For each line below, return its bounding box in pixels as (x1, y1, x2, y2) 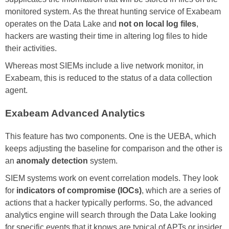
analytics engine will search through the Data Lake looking (5, 210, 216, 219)
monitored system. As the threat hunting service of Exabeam (5, 7, 221, 16)
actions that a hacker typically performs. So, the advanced (5, 198, 213, 207)
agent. (5, 86, 28, 95)
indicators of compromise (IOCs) (16, 186, 142, 195)
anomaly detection (16, 156, 88, 165)
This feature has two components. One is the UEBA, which (5, 131, 216, 141)
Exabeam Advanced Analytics (5, 107, 145, 119)
